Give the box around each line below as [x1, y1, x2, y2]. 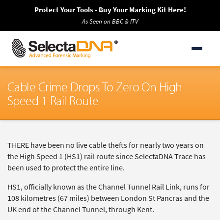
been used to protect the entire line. [7, 163, 125, 173]
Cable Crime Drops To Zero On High [7, 79, 182, 95]
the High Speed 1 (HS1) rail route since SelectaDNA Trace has [7, 151, 206, 162]
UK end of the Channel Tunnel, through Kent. [7, 204, 154, 215]
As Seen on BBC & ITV [82, 17, 138, 26]
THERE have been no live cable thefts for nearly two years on [7, 140, 204, 150]
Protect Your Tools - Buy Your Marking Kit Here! [34, 5, 186, 15]
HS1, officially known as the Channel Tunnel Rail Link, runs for [7, 182, 210, 192]
